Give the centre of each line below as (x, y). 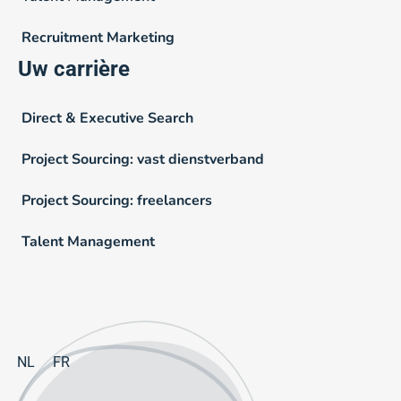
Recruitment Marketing (98, 38)
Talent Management (88, 242)
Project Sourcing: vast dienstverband (143, 160)
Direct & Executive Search (107, 119)
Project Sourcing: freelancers (117, 201)
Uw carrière (74, 69)
